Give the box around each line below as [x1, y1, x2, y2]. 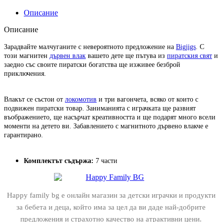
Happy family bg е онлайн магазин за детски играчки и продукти [6, 191, 216, 199]
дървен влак [50, 52, 86, 59]
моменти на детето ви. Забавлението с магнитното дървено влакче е [4, 122, 208, 130]
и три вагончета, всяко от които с [97, 95, 198, 103]
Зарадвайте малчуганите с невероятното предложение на [4, 43, 176, 51]
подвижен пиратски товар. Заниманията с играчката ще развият [4, 104, 196, 112]
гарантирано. [4, 131, 43, 139]
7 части [96, 157, 119, 165]
